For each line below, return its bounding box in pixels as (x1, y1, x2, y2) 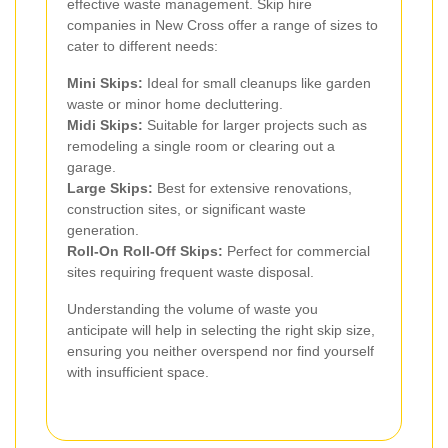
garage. (67, 159, 116, 176)
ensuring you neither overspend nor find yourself (67, 343, 374, 360)
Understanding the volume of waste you (67, 301, 318, 318)
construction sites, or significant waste (67, 201, 306, 218)
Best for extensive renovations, (153, 180, 352, 197)
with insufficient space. (67, 364, 209, 381)
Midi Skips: (67, 117, 143, 134)
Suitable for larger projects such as (143, 117, 367, 134)
